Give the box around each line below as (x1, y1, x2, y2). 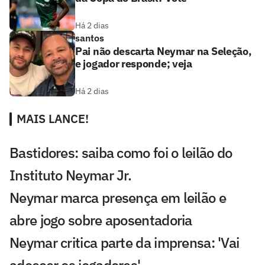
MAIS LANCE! (17, 111, 89, 127)
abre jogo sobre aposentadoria (9, 211, 192, 230)
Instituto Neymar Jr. (9, 166, 132, 185)
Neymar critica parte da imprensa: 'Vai (9, 233, 240, 253)
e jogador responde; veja (75, 57, 192, 71)
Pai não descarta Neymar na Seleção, (75, 44, 252, 59)
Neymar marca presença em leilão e (9, 188, 226, 208)
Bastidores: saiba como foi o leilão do (9, 143, 232, 163)
